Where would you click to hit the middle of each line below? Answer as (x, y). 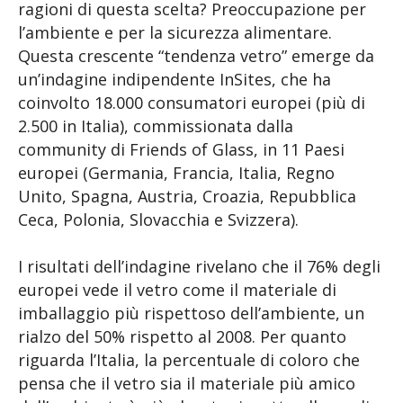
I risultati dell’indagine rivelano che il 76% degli (199, 266)
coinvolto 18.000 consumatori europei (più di (192, 103)
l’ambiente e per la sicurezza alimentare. (175, 32)
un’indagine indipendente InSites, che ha (175, 79)
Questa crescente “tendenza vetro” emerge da (196, 56)
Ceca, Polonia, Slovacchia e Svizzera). (158, 219)
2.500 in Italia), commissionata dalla (156, 126)
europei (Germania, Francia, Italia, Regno (176, 173)
